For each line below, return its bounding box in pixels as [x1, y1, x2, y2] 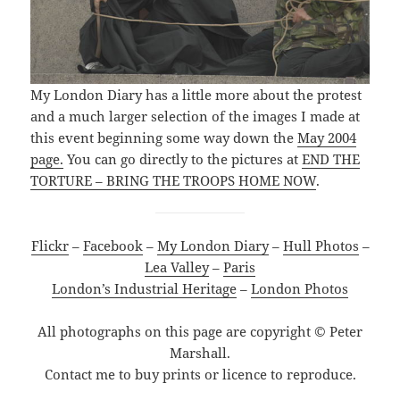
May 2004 [297, 129, 357, 147]
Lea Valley [145, 258, 209, 277]
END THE [302, 150, 361, 169]
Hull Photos [282, 237, 359, 255]
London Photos [251, 279, 348, 298]
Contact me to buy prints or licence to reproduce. [44, 365, 356, 384]
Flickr [30, 237, 69, 255]
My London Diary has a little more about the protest [30, 86, 362, 104]
